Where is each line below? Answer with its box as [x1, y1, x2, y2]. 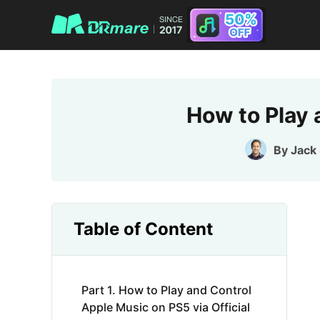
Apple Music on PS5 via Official [81, 300, 250, 314]
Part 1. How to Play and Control [81, 283, 251, 297]
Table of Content [74, 219, 213, 239]
